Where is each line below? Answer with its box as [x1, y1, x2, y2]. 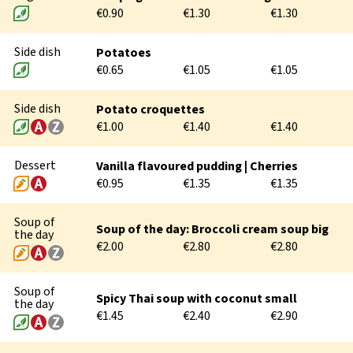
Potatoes [95, 44, 151, 61]
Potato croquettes [95, 101, 205, 118]
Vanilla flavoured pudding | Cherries [95, 158, 298, 175]
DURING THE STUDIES [29, 24, 175, 44]
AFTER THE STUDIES [29, 64, 164, 84]
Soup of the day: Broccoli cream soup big [95, 221, 329, 238]
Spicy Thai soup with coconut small [95, 290, 297, 307]
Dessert [14, 157, 56, 174]
